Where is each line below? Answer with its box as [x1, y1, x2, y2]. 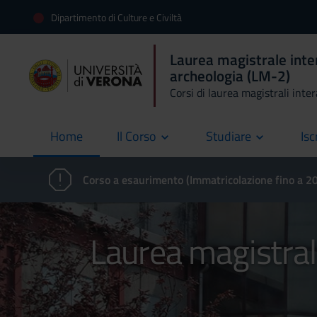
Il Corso [117, 127, 156, 146]
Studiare [206, 127, 251, 146]
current [50, 135, 88, 154]
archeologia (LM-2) [170, 64, 290, 87]
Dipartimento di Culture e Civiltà [51, 9, 182, 25]
